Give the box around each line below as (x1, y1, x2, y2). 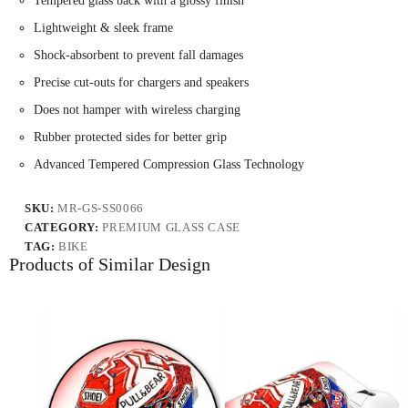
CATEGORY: (24, 219, 103, 234)
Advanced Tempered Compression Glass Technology (33, 157, 304, 171)
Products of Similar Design (9, 253, 210, 274)
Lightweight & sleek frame (33, 20, 173, 35)
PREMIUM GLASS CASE (102, 219, 241, 234)
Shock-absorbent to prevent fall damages (33, 47, 243, 62)
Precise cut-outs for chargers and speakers (33, 75, 249, 89)
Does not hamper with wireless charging (33, 102, 240, 117)
